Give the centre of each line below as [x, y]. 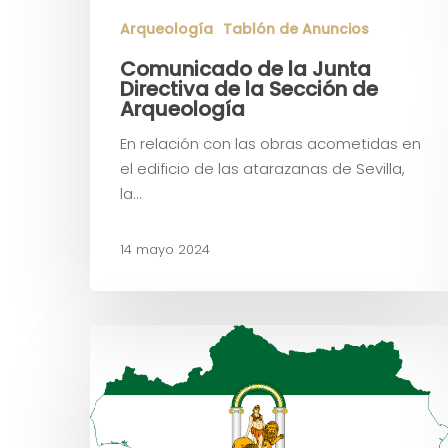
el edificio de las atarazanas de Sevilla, [262, 168]
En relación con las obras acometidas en [270, 143]
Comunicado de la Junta [245, 69]
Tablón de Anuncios [296, 29]
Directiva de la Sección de [249, 89]
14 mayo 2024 [165, 249]
